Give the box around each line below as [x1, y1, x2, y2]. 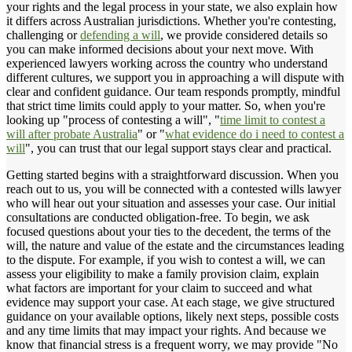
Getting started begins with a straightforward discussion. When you [6, 167, 339, 181]
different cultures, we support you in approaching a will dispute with [6, 70, 344, 84]
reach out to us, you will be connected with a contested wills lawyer [6, 181, 341, 196]
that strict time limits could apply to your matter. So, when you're [6, 98, 325, 112]
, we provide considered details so [160, 27, 328, 42]
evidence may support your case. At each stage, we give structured [6, 295, 335, 309]
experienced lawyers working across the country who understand [6, 56, 328, 70]
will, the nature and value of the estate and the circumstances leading [6, 238, 344, 252]
